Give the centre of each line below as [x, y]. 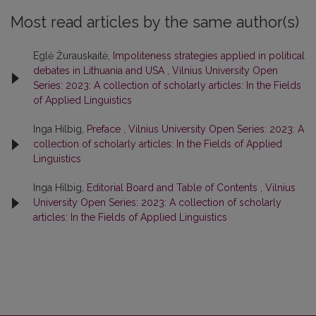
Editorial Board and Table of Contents [174, 188]
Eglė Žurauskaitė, [73, 56]
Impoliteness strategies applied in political [209, 56]
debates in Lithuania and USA [100, 71]
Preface [105, 129]
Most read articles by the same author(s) [155, 23]
